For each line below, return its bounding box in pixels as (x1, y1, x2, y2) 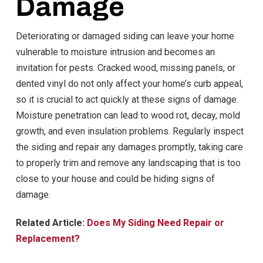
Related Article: (15, 217, 87, 228)
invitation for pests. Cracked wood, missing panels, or (15, 62, 235, 73)
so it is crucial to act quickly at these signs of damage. (15, 93, 238, 105)
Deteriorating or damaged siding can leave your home (15, 30, 234, 42)
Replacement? (15, 232, 80, 244)
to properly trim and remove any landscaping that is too (15, 157, 241, 168)
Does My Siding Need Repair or (86, 217, 224, 228)
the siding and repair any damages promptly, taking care (15, 141, 243, 153)
